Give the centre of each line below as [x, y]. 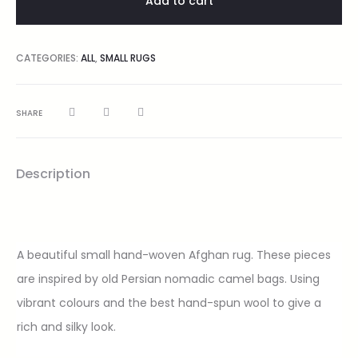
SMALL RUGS [128, 58]
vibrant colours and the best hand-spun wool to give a [169, 302]
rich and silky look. [66, 326]
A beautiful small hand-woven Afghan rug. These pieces [174, 255]
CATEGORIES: [48, 58]
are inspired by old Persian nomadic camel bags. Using [168, 278]
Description [53, 173]
